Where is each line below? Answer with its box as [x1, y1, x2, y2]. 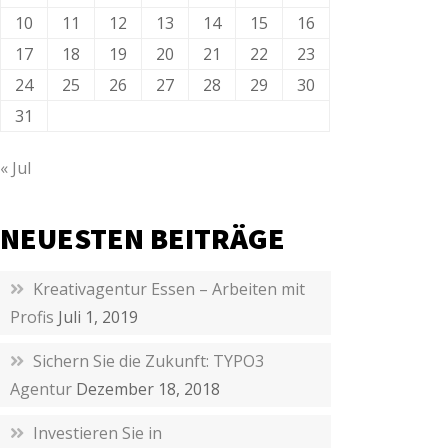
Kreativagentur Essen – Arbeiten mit [33, 278, 306, 300]
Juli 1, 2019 [58, 306, 139, 328]
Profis [10, 306, 55, 328]
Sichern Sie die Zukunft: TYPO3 [33, 350, 265, 372]
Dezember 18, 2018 [76, 378, 221, 400]
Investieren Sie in [33, 422, 163, 444]
